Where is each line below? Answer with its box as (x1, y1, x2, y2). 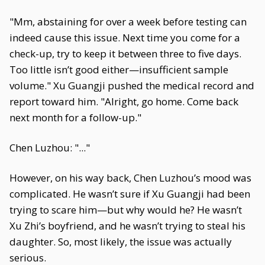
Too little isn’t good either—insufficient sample (9, 63, 228, 76)
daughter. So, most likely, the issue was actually (9, 235, 232, 248)
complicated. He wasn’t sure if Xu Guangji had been (9, 187, 250, 201)
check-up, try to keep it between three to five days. (9, 47, 241, 60)
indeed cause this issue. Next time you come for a (9, 31, 240, 44)
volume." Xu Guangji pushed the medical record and (9, 79, 254, 92)
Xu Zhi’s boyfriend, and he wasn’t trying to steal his (9, 219, 245, 232)
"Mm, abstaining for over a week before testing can (9, 15, 247, 28)
